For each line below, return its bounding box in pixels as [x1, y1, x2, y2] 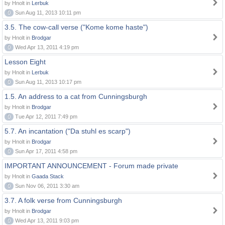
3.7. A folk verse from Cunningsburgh [5, 196, 122, 204]
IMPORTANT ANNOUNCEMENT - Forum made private [5, 162, 178, 170]
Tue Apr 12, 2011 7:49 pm [14, 114, 77, 120]
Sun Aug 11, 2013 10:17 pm [14, 79, 81, 85]
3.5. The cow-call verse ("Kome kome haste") [5, 23, 148, 31]
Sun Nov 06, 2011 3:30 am [14, 183, 79, 189]
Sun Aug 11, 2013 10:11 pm [14, 10, 81, 16]
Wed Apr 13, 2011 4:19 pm [14, 44, 79, 50]
